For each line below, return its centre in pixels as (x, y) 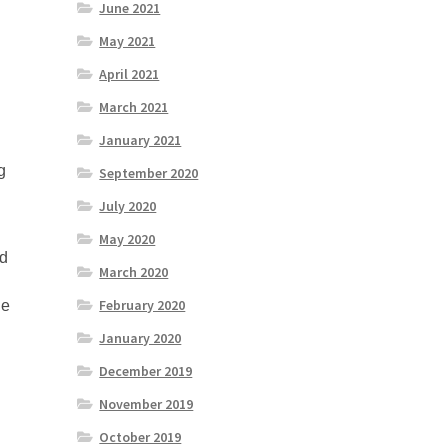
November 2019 (146, 404)
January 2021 (140, 140)
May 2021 (127, 41)
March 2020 (134, 272)
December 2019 (146, 371)
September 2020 (149, 173)
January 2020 (140, 338)
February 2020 (142, 305)
